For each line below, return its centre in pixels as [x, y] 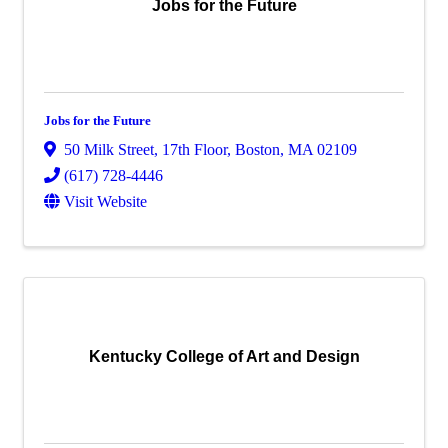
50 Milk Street [109, 150]
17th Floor [194, 150]
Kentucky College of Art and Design [224, 357]
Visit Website [105, 202]
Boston [257, 150]
